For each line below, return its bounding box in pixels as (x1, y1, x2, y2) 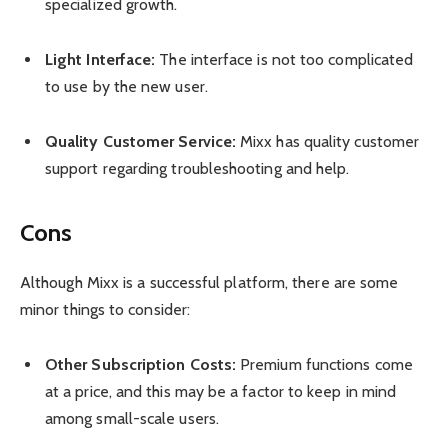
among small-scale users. (45, 408, 219, 428)
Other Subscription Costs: (45, 354, 236, 374)
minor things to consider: (20, 299, 191, 319)
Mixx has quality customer (236, 132, 420, 152)
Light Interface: (45, 50, 156, 70)
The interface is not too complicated (155, 50, 414, 70)
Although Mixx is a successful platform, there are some (20, 272, 399, 292)
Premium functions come (236, 354, 413, 374)
